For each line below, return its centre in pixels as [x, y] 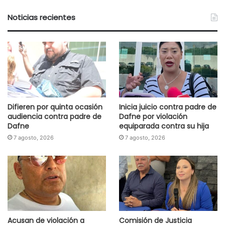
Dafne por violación [153, 116]
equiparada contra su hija [164, 126]
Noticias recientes [41, 17]
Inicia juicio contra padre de [167, 107]
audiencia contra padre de [54, 116]
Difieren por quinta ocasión [55, 107]
